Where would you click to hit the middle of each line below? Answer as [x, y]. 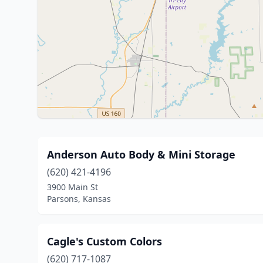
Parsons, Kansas [79, 199]
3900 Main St [73, 187]
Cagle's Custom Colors [104, 241]
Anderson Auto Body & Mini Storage [141, 154]
